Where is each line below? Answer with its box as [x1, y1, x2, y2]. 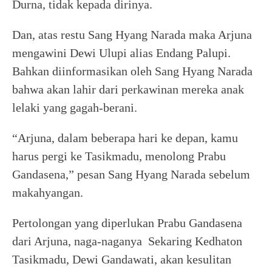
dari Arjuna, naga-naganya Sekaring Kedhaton [12, 234, 242, 248]
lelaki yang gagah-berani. [12, 101, 137, 114]
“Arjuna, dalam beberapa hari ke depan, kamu [12, 131, 238, 144]
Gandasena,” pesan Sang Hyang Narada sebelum [12, 168, 250, 181]
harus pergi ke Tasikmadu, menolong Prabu [12, 149, 226, 163]
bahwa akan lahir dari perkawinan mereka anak [12, 83, 244, 96]
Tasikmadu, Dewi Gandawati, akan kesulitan [12, 253, 231, 266]
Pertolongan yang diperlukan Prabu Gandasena [12, 216, 242, 229]
